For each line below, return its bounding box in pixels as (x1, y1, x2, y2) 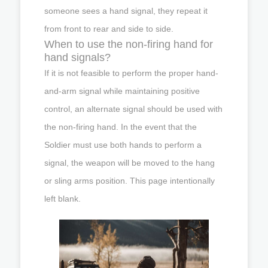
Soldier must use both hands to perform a (44, 139, 202, 150)
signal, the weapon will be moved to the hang (44, 157, 215, 167)
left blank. (44, 193, 81, 203)
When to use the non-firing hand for (44, 38, 213, 50)
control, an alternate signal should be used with (44, 103, 223, 114)
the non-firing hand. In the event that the (44, 121, 197, 132)
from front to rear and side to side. (44, 23, 173, 33)
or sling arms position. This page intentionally (44, 175, 215, 185)
